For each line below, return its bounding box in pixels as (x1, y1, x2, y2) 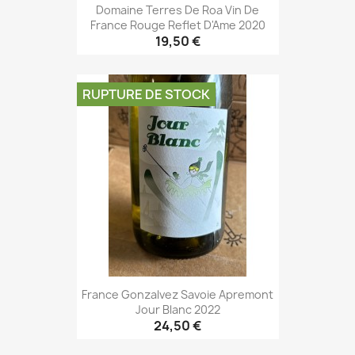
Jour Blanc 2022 (135, 301, 220, 317)
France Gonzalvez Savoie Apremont (82, 286, 273, 302)
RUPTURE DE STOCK (82, 86, 210, 104)
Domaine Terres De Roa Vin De (96, 2, 259, 17)
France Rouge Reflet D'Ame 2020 (90, 17, 265, 32)
